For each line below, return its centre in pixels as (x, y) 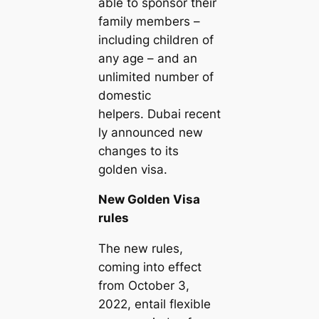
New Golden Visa (149, 200)
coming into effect (150, 267)
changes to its (138, 151)
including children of (156, 40)
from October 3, (143, 286)
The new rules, (140, 249)
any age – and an (147, 58)
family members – (149, 21)
